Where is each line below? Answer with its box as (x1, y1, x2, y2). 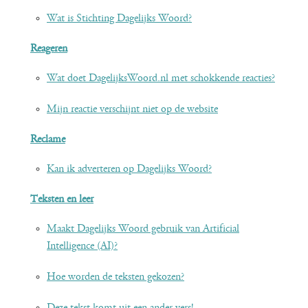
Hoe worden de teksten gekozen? (47, 272, 184, 283)
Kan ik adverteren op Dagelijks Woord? (47, 164, 212, 175)
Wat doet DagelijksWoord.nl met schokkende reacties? (47, 73, 275, 84)
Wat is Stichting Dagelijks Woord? (47, 13, 192, 24)
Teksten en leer (30, 194, 93, 205)
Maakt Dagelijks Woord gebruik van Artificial (47, 223, 239, 234)
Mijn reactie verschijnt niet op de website (47, 104, 218, 115)
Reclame (30, 134, 65, 145)
